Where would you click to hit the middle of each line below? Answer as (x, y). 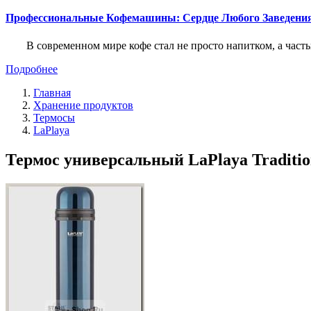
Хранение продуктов (83, 105)
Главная (52, 92)
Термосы (54, 117)
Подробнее (32, 69)
